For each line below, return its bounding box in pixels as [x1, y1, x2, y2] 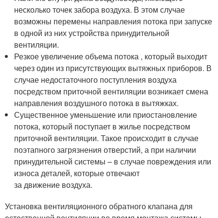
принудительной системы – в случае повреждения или [14, 156, 212, 167]
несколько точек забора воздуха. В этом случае [14, 4, 185, 15]
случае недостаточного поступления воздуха [14, 74, 177, 85]
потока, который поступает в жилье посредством [14, 121, 191, 132]
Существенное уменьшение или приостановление [14, 109, 198, 120]
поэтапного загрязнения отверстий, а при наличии [14, 144, 197, 155]
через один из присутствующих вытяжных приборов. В [14, 62, 212, 73]
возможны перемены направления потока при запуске [14, 16, 213, 27]
